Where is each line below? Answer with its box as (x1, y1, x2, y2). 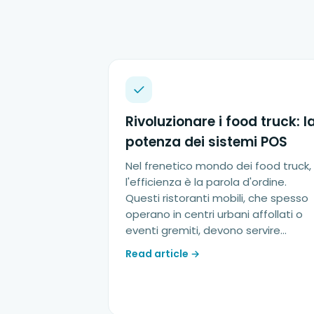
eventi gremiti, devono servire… (125, 222, 287, 238)
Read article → (125, 246, 200, 261)
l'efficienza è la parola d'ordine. (125, 174, 287, 189)
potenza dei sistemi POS (125, 132, 287, 151)
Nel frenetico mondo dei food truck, (125, 158, 311, 173)
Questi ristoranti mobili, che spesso (125, 190, 308, 205)
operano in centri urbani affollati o (125, 206, 303, 221)
